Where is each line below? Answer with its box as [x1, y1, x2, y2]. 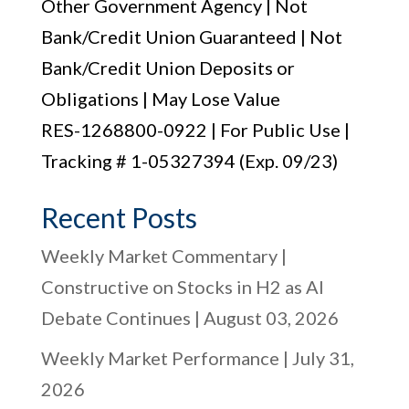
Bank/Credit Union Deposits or [40, 57, 295, 79]
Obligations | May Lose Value [40, 88, 280, 110]
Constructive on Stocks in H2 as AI [40, 276, 324, 298]
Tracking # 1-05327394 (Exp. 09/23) [40, 150, 338, 172]
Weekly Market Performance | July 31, [40, 347, 354, 369]
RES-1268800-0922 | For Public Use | [40, 119, 350, 141]
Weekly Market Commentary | [40, 245, 287, 267]
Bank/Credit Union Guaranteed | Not [40, 26, 342, 47]
